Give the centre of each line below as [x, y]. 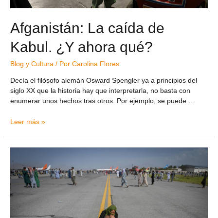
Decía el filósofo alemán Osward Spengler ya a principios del [104, 80]
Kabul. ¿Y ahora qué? [82, 47]
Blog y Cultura [32, 64]
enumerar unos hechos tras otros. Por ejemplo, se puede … [103, 101]
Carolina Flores [96, 64]
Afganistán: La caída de [88, 28]
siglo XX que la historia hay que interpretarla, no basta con [100, 91]
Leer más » [28, 122]
